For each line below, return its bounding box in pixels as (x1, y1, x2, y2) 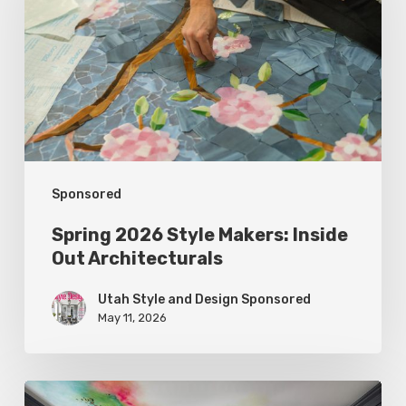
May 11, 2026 (97, 311, 167, 325)
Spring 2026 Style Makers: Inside (51, 224, 348, 246)
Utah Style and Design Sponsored (97, 292, 311, 308)
